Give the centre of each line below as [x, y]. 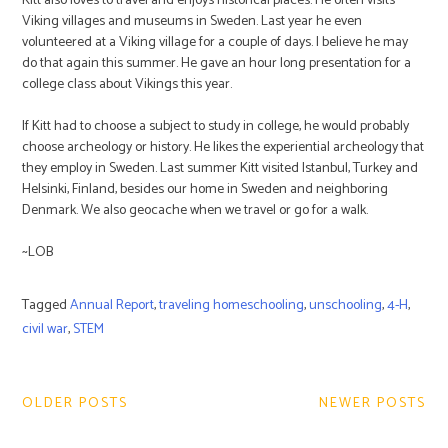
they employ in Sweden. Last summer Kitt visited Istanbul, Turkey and [220, 168]
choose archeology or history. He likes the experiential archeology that [223, 147]
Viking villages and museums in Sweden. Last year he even [192, 21]
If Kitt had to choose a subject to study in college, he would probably [216, 126]
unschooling [346, 305]
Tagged [46, 305]
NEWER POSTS [372, 403]
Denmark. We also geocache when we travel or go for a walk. [195, 210]
